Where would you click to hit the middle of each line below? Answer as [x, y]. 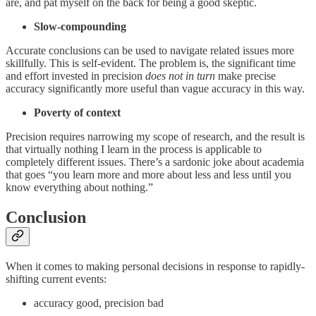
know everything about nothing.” [79, 188]
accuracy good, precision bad [99, 303]
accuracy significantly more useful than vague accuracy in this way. [155, 89]
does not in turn [180, 76]
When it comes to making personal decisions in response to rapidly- [155, 266]
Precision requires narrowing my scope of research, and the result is [155, 137]
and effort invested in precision [75, 76]
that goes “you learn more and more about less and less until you [148, 175]
